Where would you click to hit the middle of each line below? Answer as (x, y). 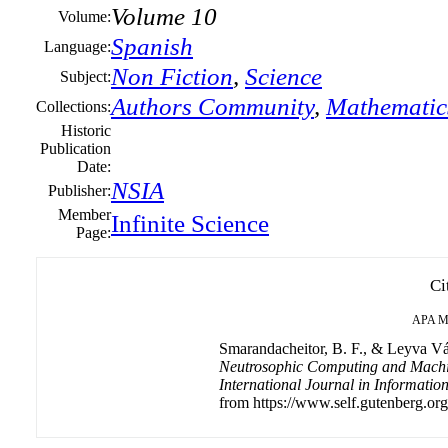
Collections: (73, 106)
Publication (75, 148)
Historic (86, 130)
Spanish (152, 46)
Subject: (85, 76)
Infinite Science (190, 223)
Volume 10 (164, 16)
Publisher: (79, 190)
